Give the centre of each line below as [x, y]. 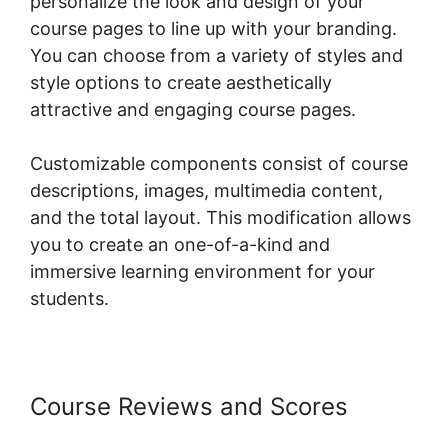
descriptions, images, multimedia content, [206, 191]
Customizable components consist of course [219, 164]
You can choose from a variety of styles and [216, 56]
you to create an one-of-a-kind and [180, 245]
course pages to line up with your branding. [213, 29]
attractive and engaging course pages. [193, 110]
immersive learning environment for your [202, 272]
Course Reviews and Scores [189, 407]
